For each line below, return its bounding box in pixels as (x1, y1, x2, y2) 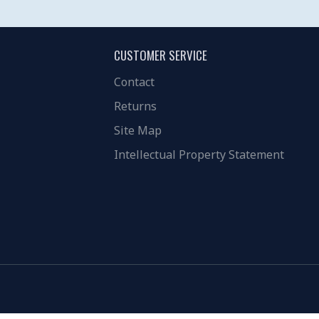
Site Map (114, 122, 162, 139)
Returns (114, 98, 157, 115)
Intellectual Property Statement (114, 147, 284, 163)
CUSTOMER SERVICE (114, 46, 207, 65)
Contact (114, 74, 155, 90)
